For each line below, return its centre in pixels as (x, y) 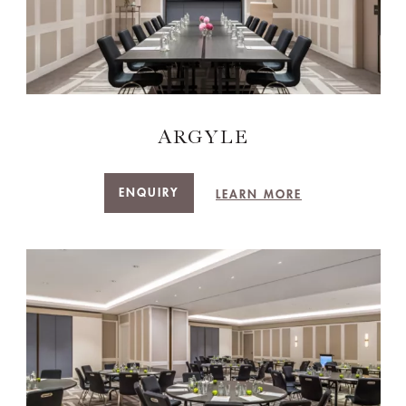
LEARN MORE (259, 195)
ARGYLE (203, 137)
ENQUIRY (149, 193)
